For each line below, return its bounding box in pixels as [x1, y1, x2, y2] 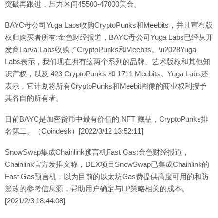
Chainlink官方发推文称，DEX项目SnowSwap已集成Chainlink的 [5, 160, 209, 168]
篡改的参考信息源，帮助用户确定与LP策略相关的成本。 [5, 184, 189, 193]
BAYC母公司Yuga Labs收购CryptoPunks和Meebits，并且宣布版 [5, 21, 213, 29]
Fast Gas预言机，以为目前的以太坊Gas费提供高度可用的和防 [5, 172, 209, 181]
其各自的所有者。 [5, 94, 63, 102]
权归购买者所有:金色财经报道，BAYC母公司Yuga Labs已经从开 [5, 33, 213, 41]
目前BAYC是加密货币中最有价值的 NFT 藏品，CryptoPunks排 [5, 115, 208, 123]
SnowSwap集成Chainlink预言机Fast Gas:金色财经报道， [5, 148, 189, 156]
